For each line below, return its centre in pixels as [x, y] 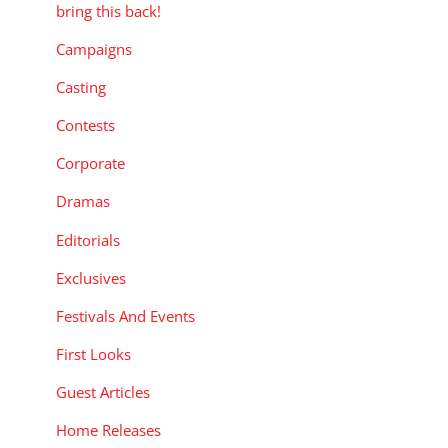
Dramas [83, 201]
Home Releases [108, 430]
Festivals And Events [125, 315]
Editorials [88, 239]
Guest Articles [103, 392]
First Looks [93, 354]
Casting [81, 87]
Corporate [90, 163]
